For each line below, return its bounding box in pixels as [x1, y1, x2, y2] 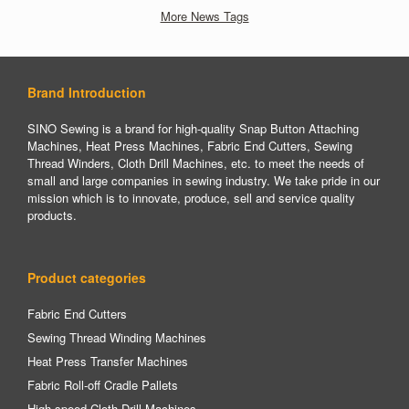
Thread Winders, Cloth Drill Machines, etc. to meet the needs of [27, 153, 364, 172]
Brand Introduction [27, 82, 146, 101]
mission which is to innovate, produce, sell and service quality [27, 188, 355, 206]
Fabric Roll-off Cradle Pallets [27, 375, 178, 393]
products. [27, 205, 77, 224]
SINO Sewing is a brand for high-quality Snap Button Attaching [27, 119, 359, 137]
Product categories [27, 267, 146, 287]
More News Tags [160, 6, 249, 25]
